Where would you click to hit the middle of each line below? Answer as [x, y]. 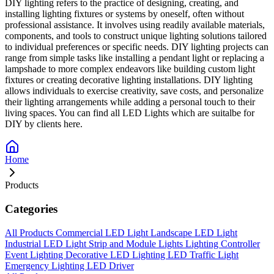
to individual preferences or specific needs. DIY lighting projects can [137, 47]
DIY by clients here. [44, 124]
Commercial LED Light [103, 232]
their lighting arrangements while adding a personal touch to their [130, 102]
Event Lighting [35, 254]
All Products [30, 232]
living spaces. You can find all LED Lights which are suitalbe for [130, 113]
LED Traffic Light [203, 254]
